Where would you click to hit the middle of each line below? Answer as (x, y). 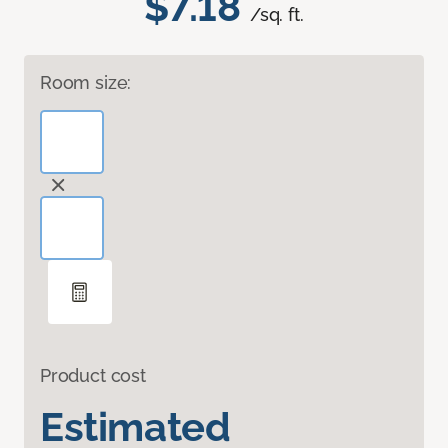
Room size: (86, 83)
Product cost (93, 376)
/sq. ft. (277, 15)
